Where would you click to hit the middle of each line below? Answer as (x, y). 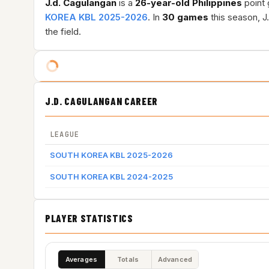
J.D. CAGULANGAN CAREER (101, 101)
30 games (185, 17)
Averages (81, 259)
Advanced (175, 259)
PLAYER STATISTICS (89, 218)
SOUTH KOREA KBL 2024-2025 (111, 177)
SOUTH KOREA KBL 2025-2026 (111, 155)
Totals (128, 259)
